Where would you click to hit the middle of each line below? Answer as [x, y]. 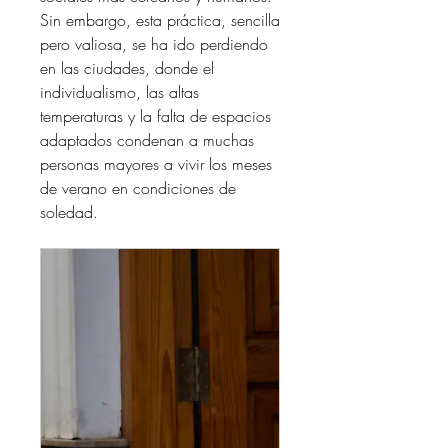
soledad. [69, 212]
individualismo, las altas [119, 92]
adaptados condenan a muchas [147, 140]
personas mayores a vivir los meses [156, 164]
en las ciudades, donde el [127, 68]
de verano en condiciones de [138, 188]
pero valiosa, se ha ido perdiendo [154, 44]
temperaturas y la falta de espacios [155, 116]
